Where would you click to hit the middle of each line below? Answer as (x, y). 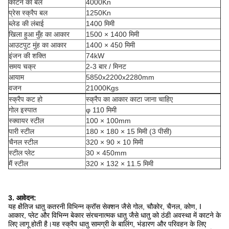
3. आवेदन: (22, 198)
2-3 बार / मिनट (106, 66)
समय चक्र (22, 66)
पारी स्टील (21, 131)
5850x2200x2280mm (120, 77)
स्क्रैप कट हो (26, 99)
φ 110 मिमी (101, 110)
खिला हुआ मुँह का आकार (39, 34)
